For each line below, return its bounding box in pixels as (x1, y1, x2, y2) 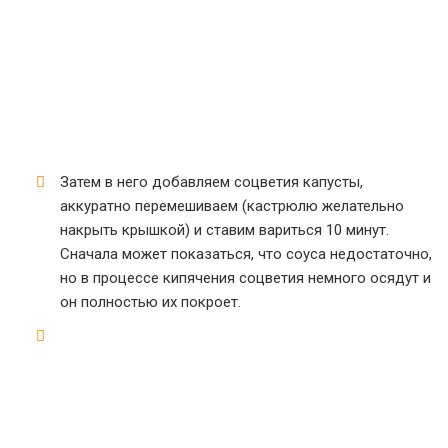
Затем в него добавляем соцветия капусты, (60, 173, 363, 191)
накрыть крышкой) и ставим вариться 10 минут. (60, 221, 389, 239)
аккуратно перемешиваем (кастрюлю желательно (60, 197, 404, 215)
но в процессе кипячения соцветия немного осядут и (60, 269, 431, 287)
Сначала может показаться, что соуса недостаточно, (60, 245, 432, 263)
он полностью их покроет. (60, 293, 241, 311)
